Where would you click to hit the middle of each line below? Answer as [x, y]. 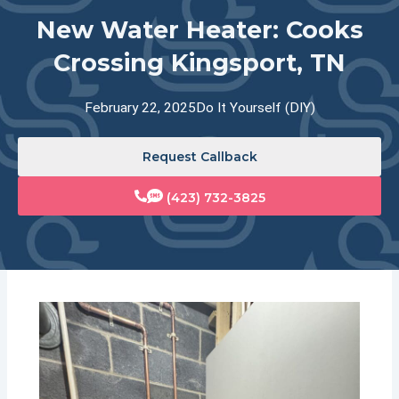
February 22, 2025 [140, 107]
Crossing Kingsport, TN [199, 62]
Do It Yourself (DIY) [255, 107]
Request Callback [199, 156]
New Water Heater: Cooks [199, 29]
